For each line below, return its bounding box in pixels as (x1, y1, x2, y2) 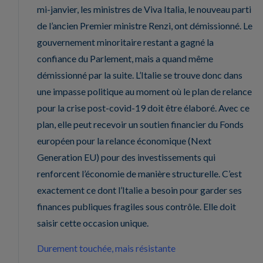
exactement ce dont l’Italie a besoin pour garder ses (37, 184, 242, 196)
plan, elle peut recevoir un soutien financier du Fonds (37, 119, 244, 130)
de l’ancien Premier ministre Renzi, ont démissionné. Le (37, 20, 252, 32)
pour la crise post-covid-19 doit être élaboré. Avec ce (37, 102, 249, 114)
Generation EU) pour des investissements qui (37, 151, 215, 163)
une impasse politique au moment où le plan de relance (37, 86, 252, 97)
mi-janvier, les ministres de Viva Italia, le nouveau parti (37, 4, 251, 15)
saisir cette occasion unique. (37, 217, 149, 229)
